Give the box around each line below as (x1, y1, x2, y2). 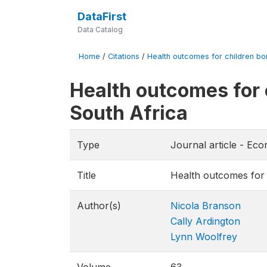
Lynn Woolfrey (170, 231, 237, 243)
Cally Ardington (170, 215, 240, 227)
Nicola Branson (170, 200, 241, 212)
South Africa (70, 101, 188, 125)
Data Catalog (77, 25, 123, 34)
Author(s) (77, 200, 121, 212)
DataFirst (77, 10, 126, 23)
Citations (108, 52, 139, 61)
